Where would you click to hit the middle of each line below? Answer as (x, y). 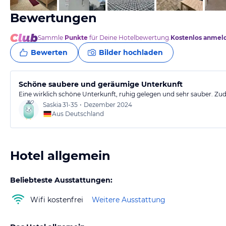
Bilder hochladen (131, 52)
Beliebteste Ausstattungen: (61, 180)
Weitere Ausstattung (129, 200)
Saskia (52, 105)
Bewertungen (53, 18)
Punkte (76, 38)
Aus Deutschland (78, 114)
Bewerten (49, 52)
